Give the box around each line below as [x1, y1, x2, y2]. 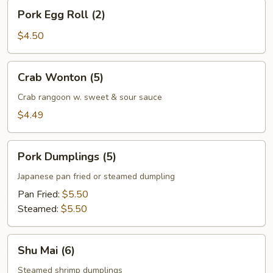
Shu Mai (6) [18, 243, 75, 258]
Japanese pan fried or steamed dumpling [18, 171, 175, 182]
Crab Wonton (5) [18, 70, 104, 85]
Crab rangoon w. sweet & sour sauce [18, 91, 162, 103]
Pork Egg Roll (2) [18, 7, 105, 22]
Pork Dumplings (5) [18, 149, 116, 164]
